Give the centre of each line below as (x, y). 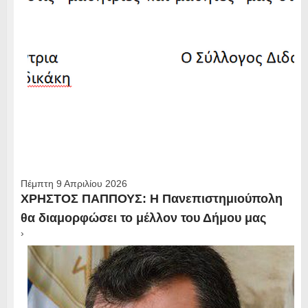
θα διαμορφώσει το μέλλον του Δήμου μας (143, 218)
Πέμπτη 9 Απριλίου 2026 (74, 183)
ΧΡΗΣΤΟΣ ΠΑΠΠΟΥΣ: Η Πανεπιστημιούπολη (151, 198)
